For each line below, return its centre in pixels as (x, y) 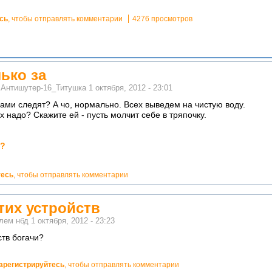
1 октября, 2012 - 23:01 (131, 88)
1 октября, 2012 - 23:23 (73, 221)
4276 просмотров (162, 19)
